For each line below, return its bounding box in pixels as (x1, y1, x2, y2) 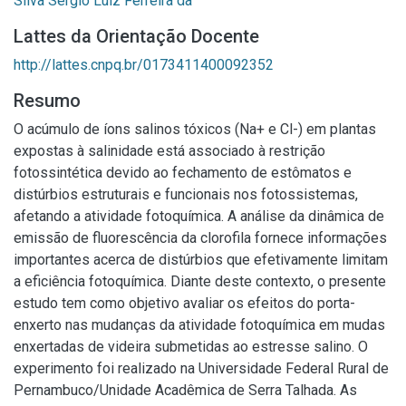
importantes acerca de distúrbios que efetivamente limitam (14, 251, 388, 268)
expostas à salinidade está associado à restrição (14, 142, 325, 159)
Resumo (14, 90, 81, 111)
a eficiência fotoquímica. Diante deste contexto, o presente (14, 273, 386, 290)
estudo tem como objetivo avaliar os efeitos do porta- (14, 295, 355, 312)
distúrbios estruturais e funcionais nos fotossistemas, (14, 186, 358, 203)
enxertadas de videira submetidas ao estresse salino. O (14, 338, 368, 355)
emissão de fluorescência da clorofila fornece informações (14, 229, 387, 246)
